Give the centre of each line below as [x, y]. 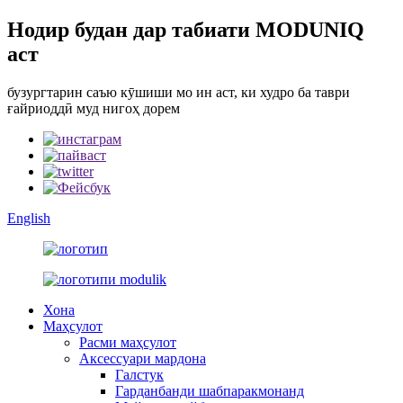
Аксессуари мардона [143, 358]
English [29, 218]
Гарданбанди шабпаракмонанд [210, 390]
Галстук [139, 374]
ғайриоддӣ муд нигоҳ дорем [94, 108]
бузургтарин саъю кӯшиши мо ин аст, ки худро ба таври [179, 92]
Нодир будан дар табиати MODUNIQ [186, 29]
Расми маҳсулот [128, 342]
